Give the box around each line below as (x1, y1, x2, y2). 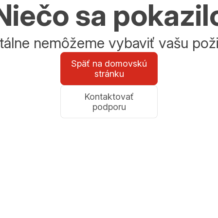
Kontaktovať (84, 91, 134, 102)
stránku (94, 68, 124, 79)
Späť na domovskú (71, 58, 147, 69)
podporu (92, 101, 126, 112)
